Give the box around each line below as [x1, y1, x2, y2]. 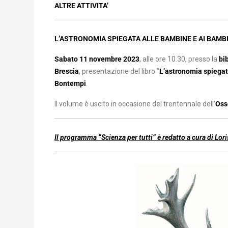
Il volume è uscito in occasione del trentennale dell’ [54, 100, 215, 108]
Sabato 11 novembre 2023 [54, 55, 139, 63]
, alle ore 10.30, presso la [139, 55, 217, 63]
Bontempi [54, 79, 86, 88]
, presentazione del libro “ [79, 67, 159, 75]
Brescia [54, 67, 79, 75]
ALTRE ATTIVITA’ [54, 1, 108, 10]
